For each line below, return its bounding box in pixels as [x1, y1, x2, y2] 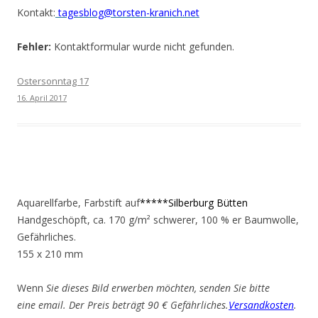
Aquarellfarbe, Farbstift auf [17, 196, 140, 209]
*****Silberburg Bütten [140, 196, 248, 209]
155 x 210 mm [17, 247, 83, 261]
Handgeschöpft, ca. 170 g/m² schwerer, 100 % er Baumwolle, [17, 213, 299, 226]
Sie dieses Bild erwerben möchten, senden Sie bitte [46, 281, 270, 295]
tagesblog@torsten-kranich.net [55, 6, 199, 19]
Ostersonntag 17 [17, 75, 89, 87]
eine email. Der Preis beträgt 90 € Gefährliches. [17, 298, 229, 312]
